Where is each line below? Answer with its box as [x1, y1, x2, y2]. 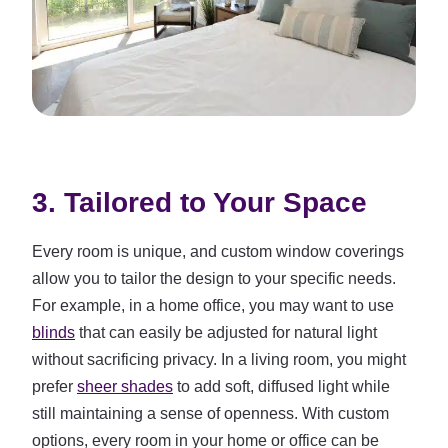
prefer [32, 378, 77, 395]
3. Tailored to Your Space [32, 187, 367, 218]
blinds [32, 324, 75, 341]
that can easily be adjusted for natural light [75, 324, 377, 341]
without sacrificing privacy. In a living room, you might [32, 351, 406, 368]
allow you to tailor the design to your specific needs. [32, 270, 396, 287]
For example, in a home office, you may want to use [32, 297, 394, 314]
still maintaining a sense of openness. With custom [32, 405, 389, 422]
